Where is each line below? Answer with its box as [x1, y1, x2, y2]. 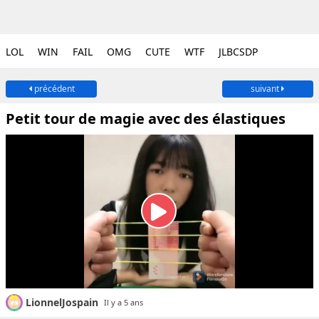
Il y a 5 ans [104, 297, 143, 308]
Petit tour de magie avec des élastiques [6, 109, 286, 128]
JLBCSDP [219, 45, 258, 58]
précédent [31, 83, 75, 95]
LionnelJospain [26, 296, 98, 309]
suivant [251, 83, 281, 95]
